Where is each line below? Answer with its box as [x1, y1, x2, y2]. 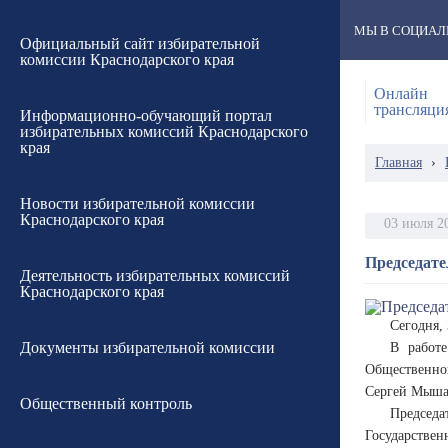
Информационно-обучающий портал [20, 107, 272, 124]
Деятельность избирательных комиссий [20, 267, 290, 284]
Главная [375, 155, 422, 170]
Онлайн [374, 85, 428, 102]
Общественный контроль [20, 395, 192, 412]
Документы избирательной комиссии [20, 339, 275, 356]
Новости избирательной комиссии [20, 195, 255, 212]
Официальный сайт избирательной [20, 35, 260, 52]
